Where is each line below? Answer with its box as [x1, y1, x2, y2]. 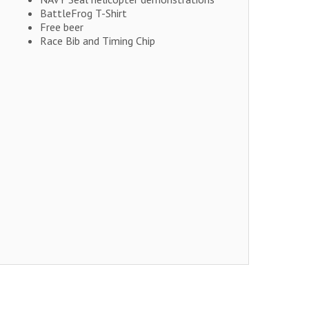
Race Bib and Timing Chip [39, 34, 155, 48]
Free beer [39, 20, 83, 34]
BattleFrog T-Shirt [39, 6, 127, 21]
